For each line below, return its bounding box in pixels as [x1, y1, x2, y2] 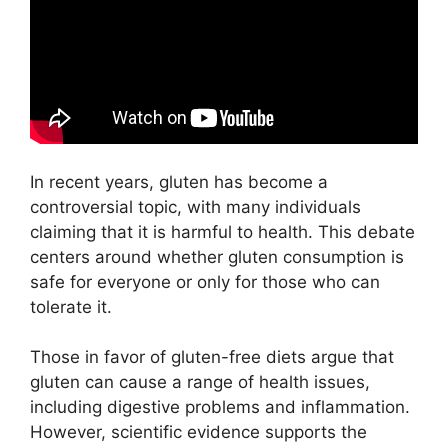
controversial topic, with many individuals [30, 196, 361, 217]
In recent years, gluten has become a [30, 171, 328, 192]
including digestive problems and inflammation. [30, 397, 410, 417]
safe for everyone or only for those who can [30, 271, 380, 292]
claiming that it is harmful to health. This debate [30, 221, 415, 242]
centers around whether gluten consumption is [30, 246, 404, 267]
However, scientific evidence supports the [30, 422, 367, 442]
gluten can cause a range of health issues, [30, 372, 370, 392]
